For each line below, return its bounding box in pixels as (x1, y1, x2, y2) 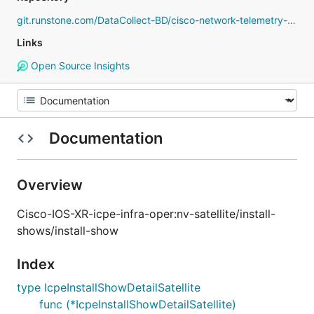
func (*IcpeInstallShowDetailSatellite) (39, 297, 236, 311)
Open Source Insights (27, 60, 130, 71)
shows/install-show (17, 224, 118, 238)
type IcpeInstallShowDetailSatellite (17, 280, 200, 294)
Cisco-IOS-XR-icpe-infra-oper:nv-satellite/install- (17, 207, 275, 221)
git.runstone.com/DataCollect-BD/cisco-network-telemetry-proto (287, 14, 296, 26)
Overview (17, 177, 86, 193)
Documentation (45, 129, 166, 147)
